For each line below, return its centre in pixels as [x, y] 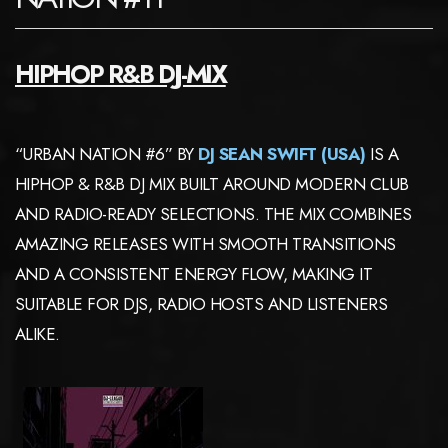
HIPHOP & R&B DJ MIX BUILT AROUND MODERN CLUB [212, 183]
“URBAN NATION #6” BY [107, 153]
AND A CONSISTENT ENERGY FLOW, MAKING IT [194, 273]
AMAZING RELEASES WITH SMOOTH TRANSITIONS [205, 243]
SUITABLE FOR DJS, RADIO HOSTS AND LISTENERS [201, 303]
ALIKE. [37, 333]
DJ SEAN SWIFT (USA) [282, 153]
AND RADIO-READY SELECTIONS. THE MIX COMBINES [213, 213]
